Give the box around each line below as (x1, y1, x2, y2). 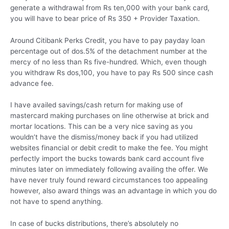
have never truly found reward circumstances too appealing (10, 176, 208, 185)
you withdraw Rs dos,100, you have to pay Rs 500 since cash (10, 68, 213, 77)
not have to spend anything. (10, 197, 103, 206)
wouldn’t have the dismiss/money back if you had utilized (10, 133, 198, 142)
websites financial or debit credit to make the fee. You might (10, 144, 208, 152)
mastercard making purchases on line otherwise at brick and (10, 111, 209, 120)
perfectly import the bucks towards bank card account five (10, 154, 204, 163)
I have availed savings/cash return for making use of (10, 101, 183, 109)
